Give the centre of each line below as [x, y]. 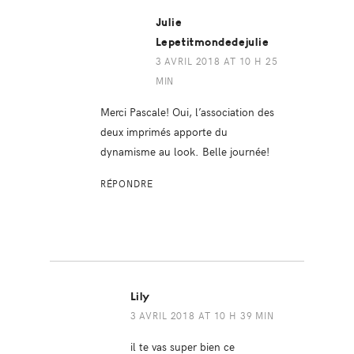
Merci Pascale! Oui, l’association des [187, 112]
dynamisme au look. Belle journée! [185, 151]
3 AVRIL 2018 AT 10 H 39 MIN [202, 316]
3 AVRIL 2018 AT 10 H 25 [217, 61]
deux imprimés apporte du [164, 132]
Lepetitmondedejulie [212, 43]
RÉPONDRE [126, 184]
